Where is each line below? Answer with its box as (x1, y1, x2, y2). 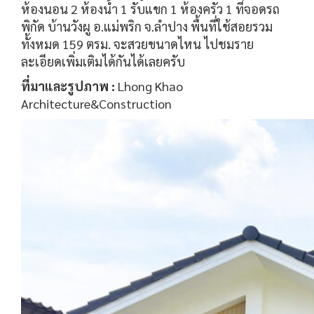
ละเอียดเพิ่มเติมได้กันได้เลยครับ (21, 53, 185, 69)
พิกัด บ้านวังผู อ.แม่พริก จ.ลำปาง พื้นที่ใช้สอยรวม (21, 18, 273, 34)
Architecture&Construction (21, 95, 172, 111)
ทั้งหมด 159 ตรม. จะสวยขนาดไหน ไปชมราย (21, 35, 254, 52)
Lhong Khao (118, 77, 183, 94)
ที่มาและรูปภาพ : (21, 77, 118, 94)
